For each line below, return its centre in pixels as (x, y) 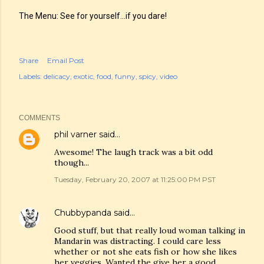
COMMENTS (39, 118)
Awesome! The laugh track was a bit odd (133, 152)
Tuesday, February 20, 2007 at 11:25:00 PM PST (135, 179)
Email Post (66, 60)
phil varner (75, 134)
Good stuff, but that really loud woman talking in (150, 230)
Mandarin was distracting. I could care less (138, 241)
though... (72, 163)
